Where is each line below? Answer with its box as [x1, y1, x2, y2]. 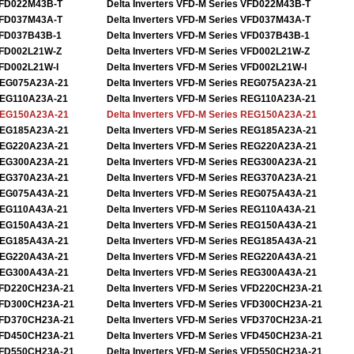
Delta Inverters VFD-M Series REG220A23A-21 [107, 141, 317, 152]
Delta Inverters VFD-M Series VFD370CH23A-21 [107, 314, 322, 326]
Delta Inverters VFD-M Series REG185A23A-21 [107, 125, 317, 136]
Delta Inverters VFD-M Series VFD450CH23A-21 [107, 330, 322, 341]
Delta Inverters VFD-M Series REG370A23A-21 [107, 172, 317, 183]
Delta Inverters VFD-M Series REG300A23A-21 [107, 156, 317, 168]
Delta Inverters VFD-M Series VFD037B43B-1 [107, 30, 310, 41]
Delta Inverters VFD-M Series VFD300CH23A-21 [107, 299, 322, 310]
